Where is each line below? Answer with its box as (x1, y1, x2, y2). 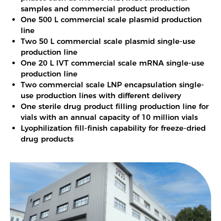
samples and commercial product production (21, 3, 190, 13)
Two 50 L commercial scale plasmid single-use (21, 36, 196, 46)
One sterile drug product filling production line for (21, 101, 209, 111)
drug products (21, 134, 74, 144)
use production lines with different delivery (21, 90, 182, 100)
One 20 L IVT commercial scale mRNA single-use (21, 58, 205, 68)
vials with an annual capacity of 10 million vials (21, 112, 198, 122)
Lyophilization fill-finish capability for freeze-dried (21, 123, 206, 133)
